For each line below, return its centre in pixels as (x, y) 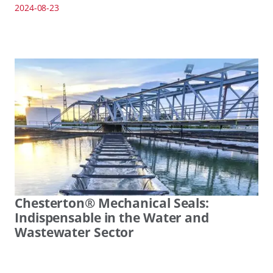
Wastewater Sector (75, 232)
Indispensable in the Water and (112, 218)
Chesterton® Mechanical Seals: (112, 203)
